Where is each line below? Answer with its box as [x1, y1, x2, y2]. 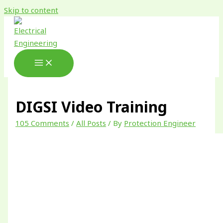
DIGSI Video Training [15, 97, 168, 117]
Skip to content [4, 5, 58, 15]
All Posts [76, 118, 107, 128]
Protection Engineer [124, 118, 196, 128]
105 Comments [15, 118, 70, 128]
